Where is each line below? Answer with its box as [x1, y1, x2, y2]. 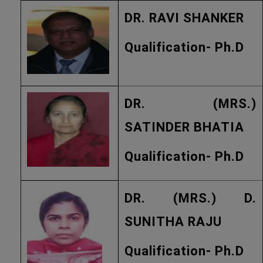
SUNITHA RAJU [124, 214, 222, 229]
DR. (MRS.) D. [124, 191, 257, 205]
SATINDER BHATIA [124, 120, 244, 134]
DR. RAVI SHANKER [124, 11, 244, 25]
